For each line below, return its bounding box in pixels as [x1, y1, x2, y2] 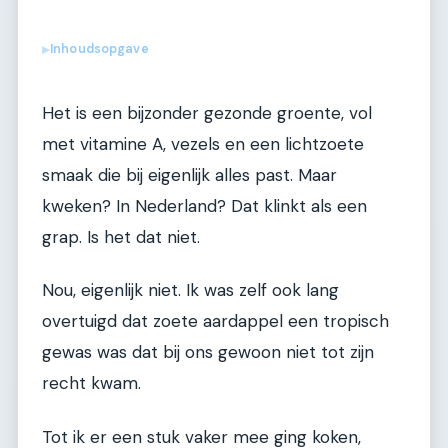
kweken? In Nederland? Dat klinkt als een [42, 194, 367, 217]
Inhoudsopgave [50, 41, 149, 58]
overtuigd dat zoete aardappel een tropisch [42, 310, 389, 333]
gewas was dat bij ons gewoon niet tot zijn [42, 341, 374, 364]
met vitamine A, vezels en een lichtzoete [42, 132, 364, 155]
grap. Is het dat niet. [42, 225, 200, 248]
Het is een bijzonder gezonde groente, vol [42, 101, 372, 124]
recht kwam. [42, 372, 141, 395]
